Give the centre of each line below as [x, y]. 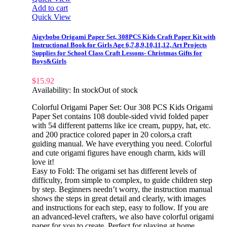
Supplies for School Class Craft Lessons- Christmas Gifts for [117, 53]
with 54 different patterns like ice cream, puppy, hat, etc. [121, 125]
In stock [86, 90]
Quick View [51, 17]
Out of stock [118, 90]
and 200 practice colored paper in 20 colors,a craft [112, 134]
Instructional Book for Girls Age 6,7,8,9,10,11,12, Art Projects [119, 45]
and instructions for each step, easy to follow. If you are [120, 207]
